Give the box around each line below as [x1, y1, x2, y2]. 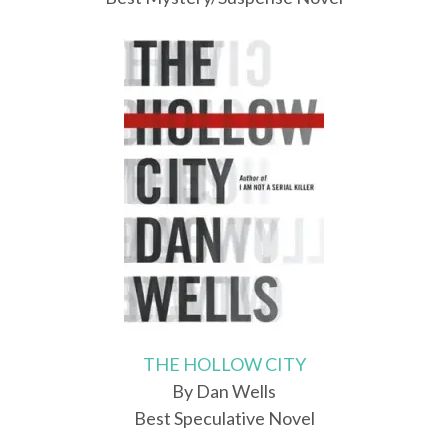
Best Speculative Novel [133, 407, 315, 430]
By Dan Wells [172, 380, 276, 403]
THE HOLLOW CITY [142, 353, 306, 376]
